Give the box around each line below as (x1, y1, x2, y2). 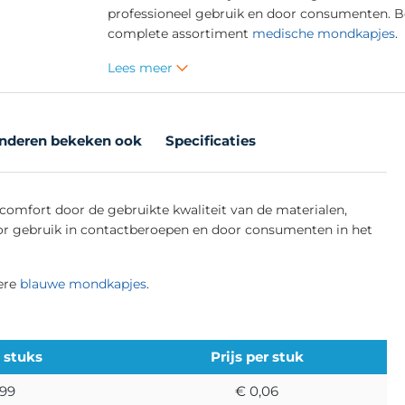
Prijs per (210, 347, 272, 365)
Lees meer (107, 59, 176, 76)
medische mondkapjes (251, 24, 395, 42)
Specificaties (165, 131, 256, 149)
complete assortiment (107, 24, 252, 42)
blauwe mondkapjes (20, 275, 146, 292)
